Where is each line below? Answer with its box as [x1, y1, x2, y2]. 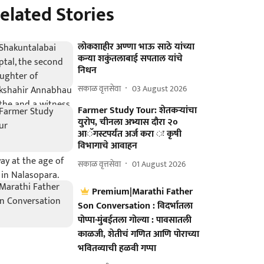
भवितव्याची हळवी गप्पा [78, 240, 157, 256]
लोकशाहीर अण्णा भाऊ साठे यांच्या [78, 39, 195, 55]
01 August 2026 [132, 157, 186, 171]
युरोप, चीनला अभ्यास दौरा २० [78, 114, 179, 130]
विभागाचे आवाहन [78, 138, 138, 154]
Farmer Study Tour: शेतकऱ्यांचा [78, 103, 197, 118]
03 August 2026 [132, 81, 187, 95]
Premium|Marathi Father [92, 184, 193, 200]
